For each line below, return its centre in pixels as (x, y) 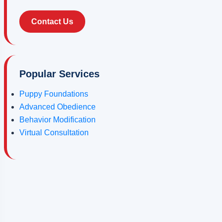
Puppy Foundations (54, 94)
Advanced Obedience (58, 107)
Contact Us (53, 22)
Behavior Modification (58, 120)
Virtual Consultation (54, 133)
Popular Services (60, 74)
